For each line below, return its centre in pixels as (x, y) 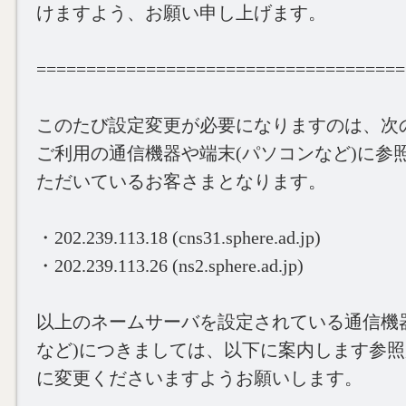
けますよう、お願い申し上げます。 (181, 13)
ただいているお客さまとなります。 (181, 181)
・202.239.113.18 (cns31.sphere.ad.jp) (179, 237)
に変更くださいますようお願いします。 (199, 378)
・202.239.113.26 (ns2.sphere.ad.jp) (170, 266)
